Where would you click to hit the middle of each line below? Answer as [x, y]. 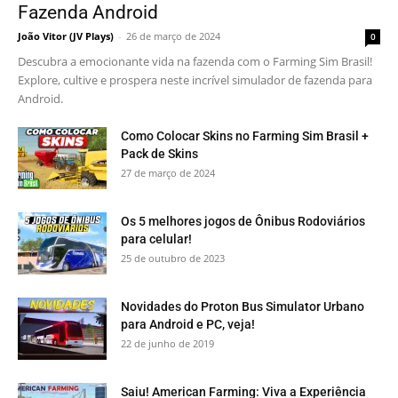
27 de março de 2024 [168, 173]
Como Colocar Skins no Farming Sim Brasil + [245, 136]
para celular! [156, 239]
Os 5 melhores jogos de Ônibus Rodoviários [243, 222]
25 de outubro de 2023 [173, 259]
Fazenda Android [88, 13]
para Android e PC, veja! [188, 325]
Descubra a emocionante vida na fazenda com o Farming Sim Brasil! [195, 62]
